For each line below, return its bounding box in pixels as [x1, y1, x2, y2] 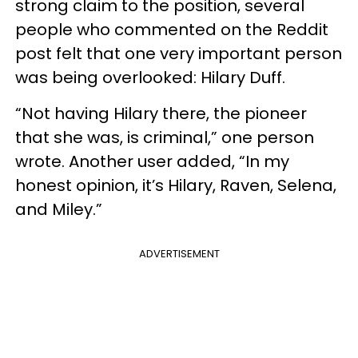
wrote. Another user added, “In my [15, 150, 289, 173]
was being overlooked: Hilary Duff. [15, 66, 285, 89]
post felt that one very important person [15, 42, 342, 65]
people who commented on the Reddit [15, 18, 328, 41]
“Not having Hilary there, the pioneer [15, 102, 307, 125]
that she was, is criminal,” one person [15, 126, 314, 149]
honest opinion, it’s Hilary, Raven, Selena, [15, 174, 336, 197]
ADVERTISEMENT [138, 246, 220, 261]
